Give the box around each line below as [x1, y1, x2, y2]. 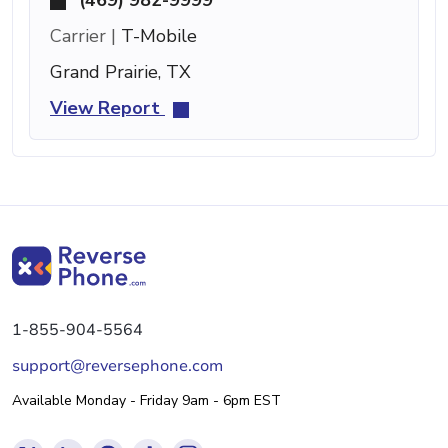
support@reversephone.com [12, 354, 223, 377]
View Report [50, 95, 165, 120]
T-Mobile [116, 23, 197, 48]
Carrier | [50, 23, 116, 48]
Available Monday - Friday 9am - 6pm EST [12, 390, 281, 410]
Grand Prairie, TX [50, 59, 191, 84]
